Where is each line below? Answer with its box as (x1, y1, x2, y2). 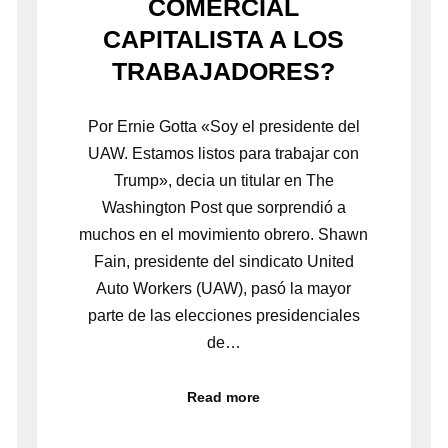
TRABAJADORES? (112, 56, 336, 85)
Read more (187, 389, 261, 405)
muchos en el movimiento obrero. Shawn (79, 225, 369, 243)
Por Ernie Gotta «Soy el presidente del (87, 117, 360, 135)
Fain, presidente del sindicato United (93, 252, 354, 270)
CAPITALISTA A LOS (103, 24, 345, 53)
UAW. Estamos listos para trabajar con (88, 144, 360, 162)
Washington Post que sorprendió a (101, 198, 346, 216)
